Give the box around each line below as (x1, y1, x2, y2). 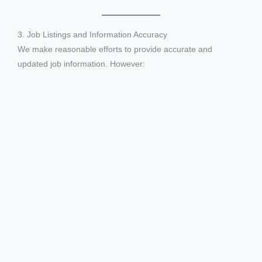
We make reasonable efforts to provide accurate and (18, 44, 212, 54)
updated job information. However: (18, 59, 145, 68)
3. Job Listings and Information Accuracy (18, 30, 167, 39)
